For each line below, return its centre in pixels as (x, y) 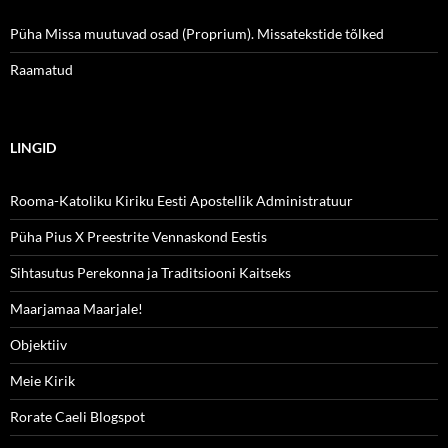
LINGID (33, 147)
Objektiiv (38, 344)
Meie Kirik (42, 380)
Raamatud (41, 69)
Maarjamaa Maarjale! (76, 308)
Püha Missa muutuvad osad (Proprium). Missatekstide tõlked (197, 33)
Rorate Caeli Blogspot (77, 416)
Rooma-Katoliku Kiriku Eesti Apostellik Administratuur (181, 200)
